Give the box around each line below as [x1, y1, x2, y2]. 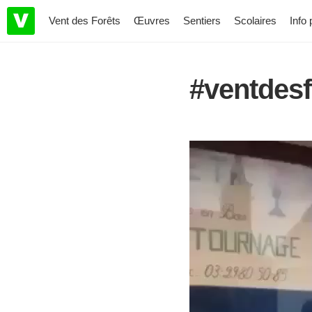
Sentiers [183, 15, 221, 26]
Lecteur [189, 141, 226, 153]
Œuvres [134, 15, 170, 26]
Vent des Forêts [49, 15, 120, 26]
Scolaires [234, 15, 276, 26]
